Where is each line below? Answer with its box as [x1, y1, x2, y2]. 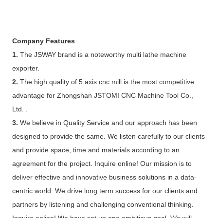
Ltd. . [12, 105, 28, 113]
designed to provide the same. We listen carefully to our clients [12, 132, 205, 140]
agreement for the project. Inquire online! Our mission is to [12, 159, 192, 167]
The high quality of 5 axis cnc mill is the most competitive [18, 77, 194, 86]
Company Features [12, 36, 75, 45]
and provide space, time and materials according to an [12, 145, 180, 154]
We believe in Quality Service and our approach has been [18, 118, 197, 127]
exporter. [12, 64, 39, 72]
